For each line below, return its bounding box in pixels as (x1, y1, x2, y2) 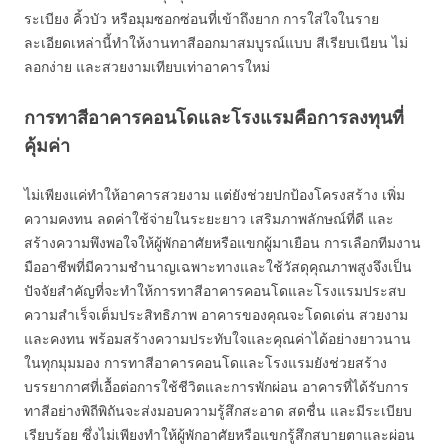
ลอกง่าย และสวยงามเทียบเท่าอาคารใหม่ (24, 57, 270, 76)
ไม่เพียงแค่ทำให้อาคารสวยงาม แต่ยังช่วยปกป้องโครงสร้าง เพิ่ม (24, 185, 405, 204)
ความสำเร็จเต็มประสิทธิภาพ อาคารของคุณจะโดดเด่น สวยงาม (24, 305, 408, 324)
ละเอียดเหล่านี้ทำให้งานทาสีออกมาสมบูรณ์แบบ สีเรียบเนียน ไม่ (24, 33, 408, 52)
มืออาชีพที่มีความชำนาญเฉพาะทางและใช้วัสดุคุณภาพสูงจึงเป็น (24, 257, 412, 276)
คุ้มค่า (24, 133, 70, 157)
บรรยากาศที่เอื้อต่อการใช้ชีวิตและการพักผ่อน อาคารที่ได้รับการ (24, 377, 409, 396)
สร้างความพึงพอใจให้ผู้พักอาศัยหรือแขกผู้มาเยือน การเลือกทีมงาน (24, 233, 421, 252)
